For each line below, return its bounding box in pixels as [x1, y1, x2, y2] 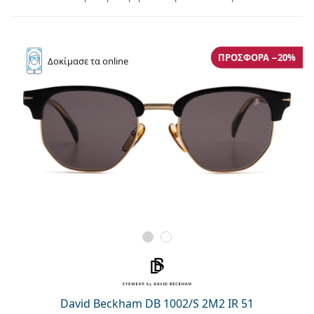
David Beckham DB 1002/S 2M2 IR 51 [60, 295, 254, 311]
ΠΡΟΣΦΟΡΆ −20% [218, 50, 296, 64]
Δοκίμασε [48, 54, 90, 67]
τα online [90, 54, 128, 67]
